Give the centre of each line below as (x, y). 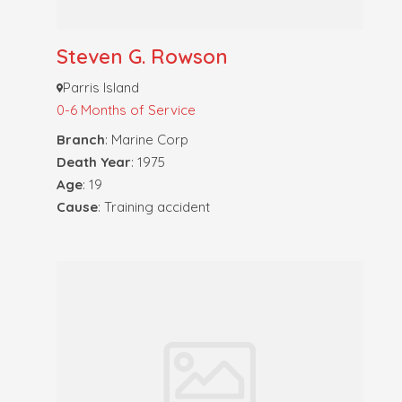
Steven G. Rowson (142, 57)
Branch (80, 140)
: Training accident (153, 207)
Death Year (93, 162)
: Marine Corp (146, 140)
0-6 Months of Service (126, 110)
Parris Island (101, 88)
